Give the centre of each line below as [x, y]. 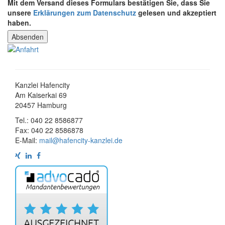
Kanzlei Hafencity [42, 85]
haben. [19, 22]
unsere [20, 12]
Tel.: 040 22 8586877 [49, 120]
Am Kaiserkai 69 [41, 95]
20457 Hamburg [41, 105]
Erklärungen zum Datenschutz [85, 12]
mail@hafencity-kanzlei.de [81, 140]
